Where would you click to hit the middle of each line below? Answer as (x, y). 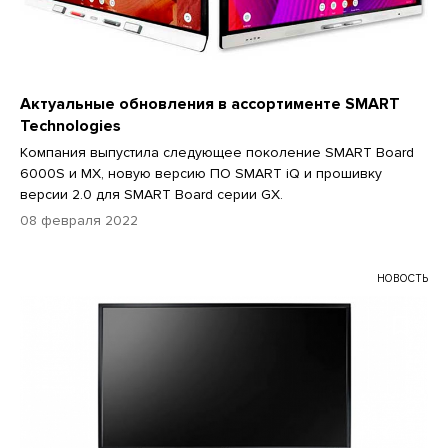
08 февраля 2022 (79, 221)
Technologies (70, 126)
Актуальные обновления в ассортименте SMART (210, 104)
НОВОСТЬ (402, 279)
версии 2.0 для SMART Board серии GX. (151, 195)
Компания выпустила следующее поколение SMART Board (217, 153)
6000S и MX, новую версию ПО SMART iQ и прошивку (201, 174)
